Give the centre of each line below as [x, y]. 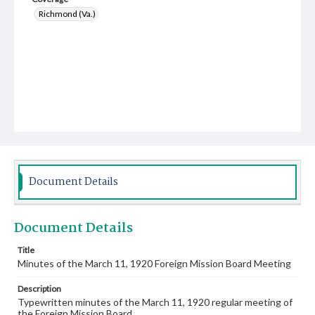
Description [39, 289]
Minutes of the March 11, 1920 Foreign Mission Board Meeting [154, 263]
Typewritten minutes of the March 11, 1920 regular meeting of [155, 302]
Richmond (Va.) [67, 14]
